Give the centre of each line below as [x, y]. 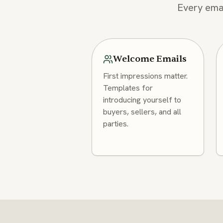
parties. [116, 123]
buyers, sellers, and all [142, 111]
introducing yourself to [142, 100]
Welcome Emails [150, 59]
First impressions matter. [146, 76]
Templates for [128, 88]
